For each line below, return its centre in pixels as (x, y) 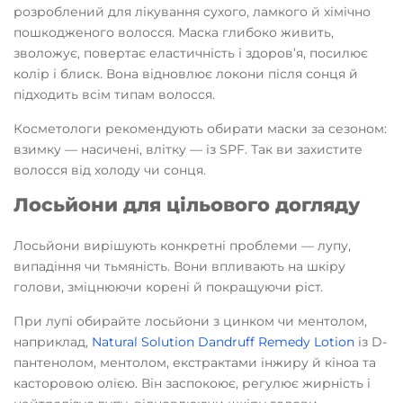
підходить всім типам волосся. (114, 94)
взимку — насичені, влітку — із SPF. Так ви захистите (188, 149)
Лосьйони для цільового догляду (187, 205)
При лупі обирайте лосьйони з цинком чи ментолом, (190, 321)
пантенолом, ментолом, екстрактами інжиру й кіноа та (195, 363)
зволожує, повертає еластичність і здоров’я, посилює (191, 53)
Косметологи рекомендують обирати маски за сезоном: (200, 129)
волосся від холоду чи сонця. (110, 170)
